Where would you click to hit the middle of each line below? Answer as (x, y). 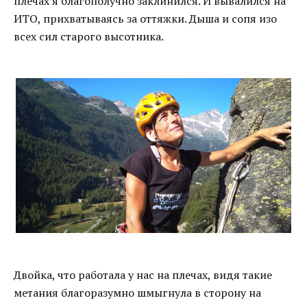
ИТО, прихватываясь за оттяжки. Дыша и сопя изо (145, 19)
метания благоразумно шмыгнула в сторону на (137, 293)
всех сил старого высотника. (89, 36)
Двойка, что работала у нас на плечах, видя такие (143, 275)
